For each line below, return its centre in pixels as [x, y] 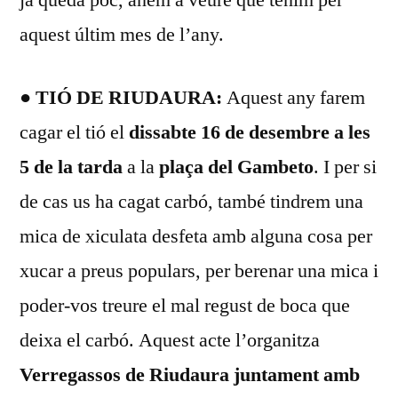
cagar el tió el [74, 132]
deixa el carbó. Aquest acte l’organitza [170, 340]
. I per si [345, 167]
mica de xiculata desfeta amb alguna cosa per [196, 236]
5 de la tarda [71, 167]
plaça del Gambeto [236, 167]
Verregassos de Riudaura [124, 374]
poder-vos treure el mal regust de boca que [185, 305]
